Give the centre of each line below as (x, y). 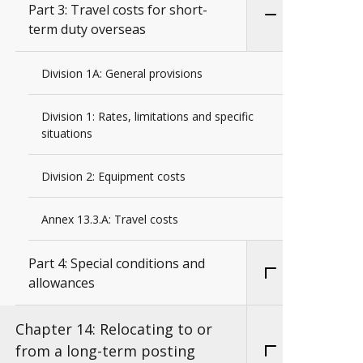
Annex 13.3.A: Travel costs (110, 219)
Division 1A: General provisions (122, 73)
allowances (62, 282)
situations (67, 133)
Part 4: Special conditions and (117, 263)
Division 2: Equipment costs (113, 176)
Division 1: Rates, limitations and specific (147, 116)
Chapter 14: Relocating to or (114, 329)
